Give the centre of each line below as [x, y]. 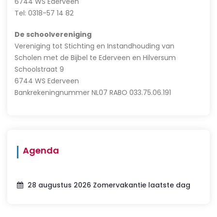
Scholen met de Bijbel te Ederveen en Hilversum [95, 57]
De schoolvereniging [53, 34]
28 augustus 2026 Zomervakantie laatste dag [108, 185]
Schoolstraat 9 [39, 69]
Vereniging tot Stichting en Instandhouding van [94, 46]
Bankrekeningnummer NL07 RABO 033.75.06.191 [93, 92]
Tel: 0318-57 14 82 [44, 13]
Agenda [41, 150]
